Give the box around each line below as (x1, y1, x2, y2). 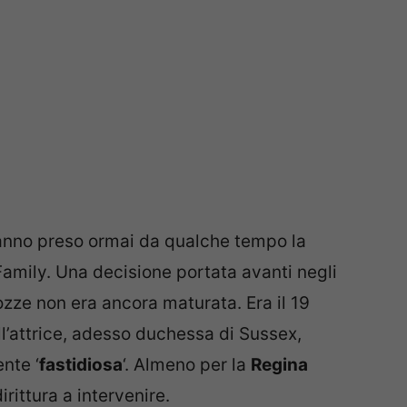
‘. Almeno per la (123, 353, 251, 375)
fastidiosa (39, 353, 123, 375)
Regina (251, 353, 308, 375)
